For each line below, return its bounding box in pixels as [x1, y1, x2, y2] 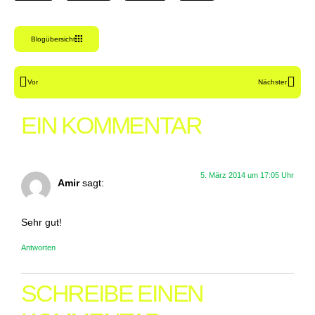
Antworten [21, 243, 56, 252]
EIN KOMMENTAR [21, 111, 202, 139]
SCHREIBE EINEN [21, 279, 204, 307]
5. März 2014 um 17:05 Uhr [200, 170, 294, 179]
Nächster [258, 77, 287, 86]
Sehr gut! [21, 217, 62, 229]
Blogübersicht [31, 34, 75, 43]
